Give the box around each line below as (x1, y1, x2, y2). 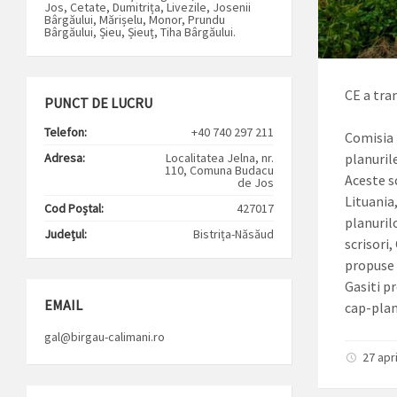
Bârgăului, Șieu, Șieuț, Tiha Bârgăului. (44, 23, 236, 40)
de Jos (237, 174, 274, 191)
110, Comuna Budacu (164, 161, 274, 178)
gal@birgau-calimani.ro (44, 328, 165, 345)
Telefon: (44, 123, 87, 140)
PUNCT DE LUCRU (44, 93, 152, 112)
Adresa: (44, 149, 85, 166)
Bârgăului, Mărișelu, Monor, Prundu (44, 11, 225, 27)
